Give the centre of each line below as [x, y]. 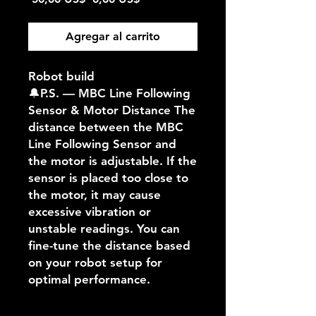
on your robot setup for [95, 262]
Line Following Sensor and [102, 144]
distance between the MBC [106, 127]
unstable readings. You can [104, 228]
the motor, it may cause [95, 194]
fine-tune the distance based [109, 245]
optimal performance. [89, 279]
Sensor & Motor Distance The [112, 110]
